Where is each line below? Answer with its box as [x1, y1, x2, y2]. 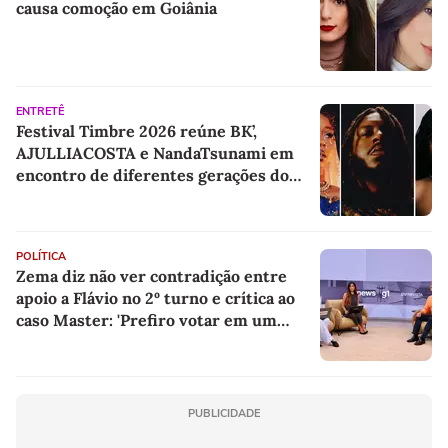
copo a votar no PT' [16, 331, 159, 352]
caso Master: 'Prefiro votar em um [16, 309, 277, 330]
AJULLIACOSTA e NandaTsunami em [16, 142, 294, 163]
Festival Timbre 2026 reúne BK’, [16, 120, 257, 141]
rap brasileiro [16, 186, 120, 207]
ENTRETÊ [16, 103, 64, 119]
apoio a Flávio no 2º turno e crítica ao [16, 287, 295, 308]
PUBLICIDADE [188, 405, 260, 421]
